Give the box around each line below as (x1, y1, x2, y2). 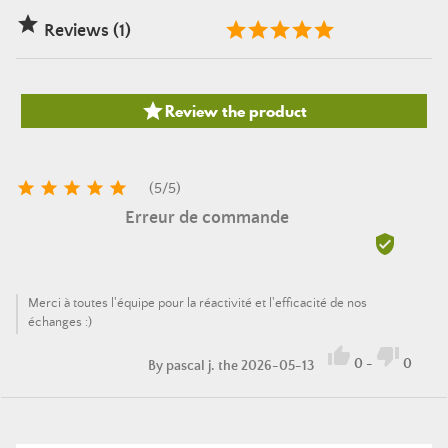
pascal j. (166, 357, 215, 374)
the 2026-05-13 (215, 357, 317, 374)
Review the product (165, 99, 307, 122)
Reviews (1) (40, 21, 131, 41)
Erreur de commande (124, 208, 289, 228)
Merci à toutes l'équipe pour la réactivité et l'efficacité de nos (28, 296, 367, 311)
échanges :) (28, 315, 92, 330)
